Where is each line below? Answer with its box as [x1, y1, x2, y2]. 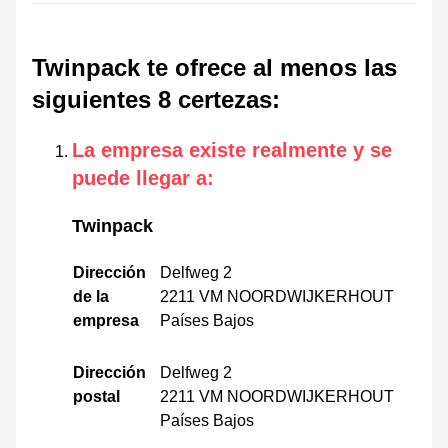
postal [73, 387, 120, 405]
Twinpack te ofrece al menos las [32, 53, 397, 81]
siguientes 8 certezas [32, 85, 272, 113]
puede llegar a [72, 166, 207, 189]
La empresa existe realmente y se [72, 138, 392, 161]
